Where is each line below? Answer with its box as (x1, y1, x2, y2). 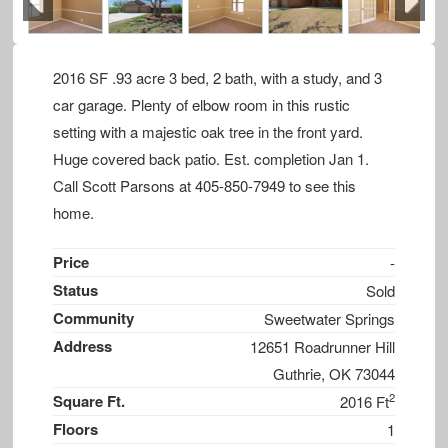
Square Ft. (53, 390, 126, 413)
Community (53, 307, 135, 330)
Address (53, 335, 113, 358)
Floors (53, 418, 99, 441)
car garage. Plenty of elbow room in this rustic (53, 93, 351, 115)
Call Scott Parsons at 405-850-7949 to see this (53, 174, 357, 196)
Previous (23, 30, 79, 51)
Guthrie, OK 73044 (272, 363, 395, 385)
